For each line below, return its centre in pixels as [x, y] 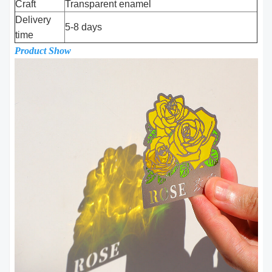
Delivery [33, 20]
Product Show [43, 51]
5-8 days [84, 27]
